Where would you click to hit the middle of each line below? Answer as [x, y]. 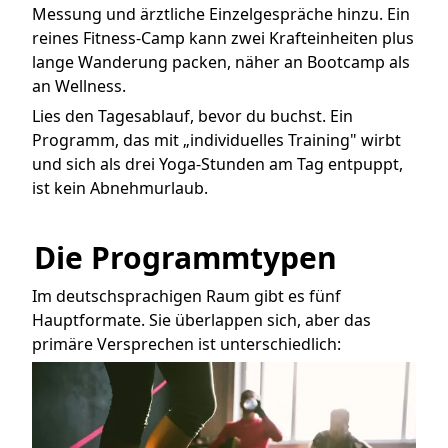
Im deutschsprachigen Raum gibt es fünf [186, 296]
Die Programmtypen [185, 258]
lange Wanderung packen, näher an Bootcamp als [221, 61]
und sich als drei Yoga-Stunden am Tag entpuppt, [217, 163]
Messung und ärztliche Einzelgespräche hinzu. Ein [221, 13]
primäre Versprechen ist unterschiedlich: [186, 344]
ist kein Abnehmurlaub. [120, 187]
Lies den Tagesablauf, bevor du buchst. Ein [192, 115]
